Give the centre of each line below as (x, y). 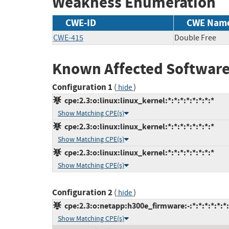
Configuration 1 (82, 87)
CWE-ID (81, 22)
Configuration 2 (82, 193)
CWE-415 (68, 38)
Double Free (195, 38)
